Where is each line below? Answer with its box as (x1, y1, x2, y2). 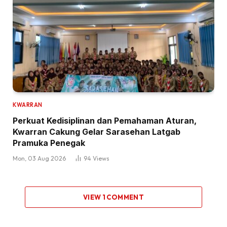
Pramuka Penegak (13, 137, 85, 148)
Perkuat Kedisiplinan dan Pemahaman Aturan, (13, 115, 197, 126)
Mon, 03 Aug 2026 (13, 154, 66, 162)
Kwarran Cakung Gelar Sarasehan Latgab (13, 126, 180, 137)
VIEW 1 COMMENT (83, 193, 144, 201)
